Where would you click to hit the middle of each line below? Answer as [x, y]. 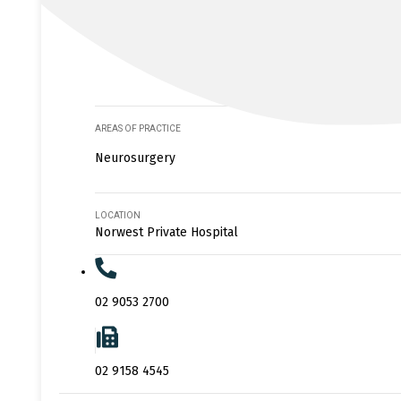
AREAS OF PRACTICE [138, 128]
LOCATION [118, 215]
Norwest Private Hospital [166, 232]
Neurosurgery [135, 158]
